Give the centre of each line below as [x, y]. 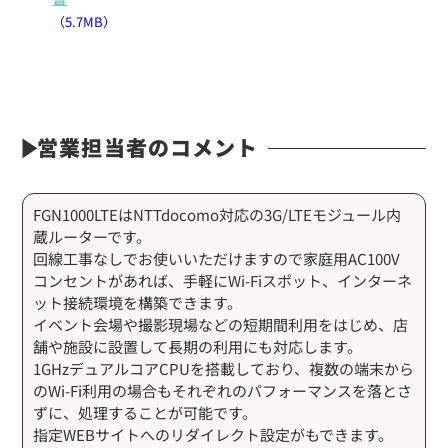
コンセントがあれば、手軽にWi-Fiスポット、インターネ [223, 280]
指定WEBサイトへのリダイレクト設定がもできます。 [213, 434]
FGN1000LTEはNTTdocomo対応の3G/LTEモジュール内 [217, 214]
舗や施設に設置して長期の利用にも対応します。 [198, 346]
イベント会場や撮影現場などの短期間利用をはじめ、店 [221, 324]
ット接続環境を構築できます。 [138, 302]
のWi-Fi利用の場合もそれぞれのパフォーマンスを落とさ [223, 390]
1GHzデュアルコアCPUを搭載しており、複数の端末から [224, 368]
